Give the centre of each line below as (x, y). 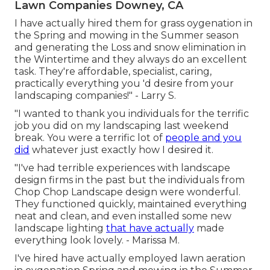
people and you (203, 138)
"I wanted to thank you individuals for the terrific (132, 114)
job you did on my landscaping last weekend (122, 126)
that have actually (150, 228)
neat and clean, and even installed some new (123, 216)
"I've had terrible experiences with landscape (122, 168)
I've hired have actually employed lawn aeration (130, 259)
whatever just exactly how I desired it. (121, 150)
